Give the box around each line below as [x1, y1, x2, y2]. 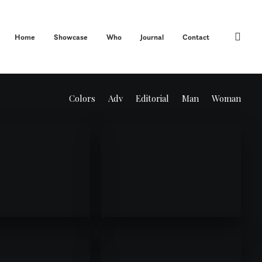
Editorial [136, 92, 169, 104]
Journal [140, 32, 164, 42]
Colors [69, 92, 95, 104]
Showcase [54, 32, 88, 42]
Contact [182, 32, 209, 42]
